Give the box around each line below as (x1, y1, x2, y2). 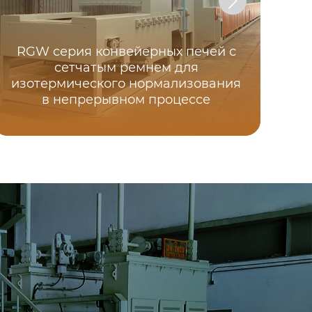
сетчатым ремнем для (54, 60, 198, 76)
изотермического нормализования (11, 76, 242, 92)
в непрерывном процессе (42, 92, 211, 108)
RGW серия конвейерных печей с (16, 44, 236, 60)
